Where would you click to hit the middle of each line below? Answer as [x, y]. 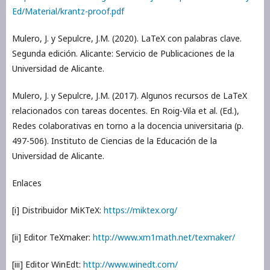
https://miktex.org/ [140, 210]
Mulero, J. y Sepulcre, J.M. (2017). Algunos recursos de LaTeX [130, 96]
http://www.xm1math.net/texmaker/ [164, 237]
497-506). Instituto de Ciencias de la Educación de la [115, 141]
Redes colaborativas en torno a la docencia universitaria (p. [128, 126]
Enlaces [27, 183]
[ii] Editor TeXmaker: [52, 237]
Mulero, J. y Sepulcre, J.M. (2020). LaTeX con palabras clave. [127, 39]
